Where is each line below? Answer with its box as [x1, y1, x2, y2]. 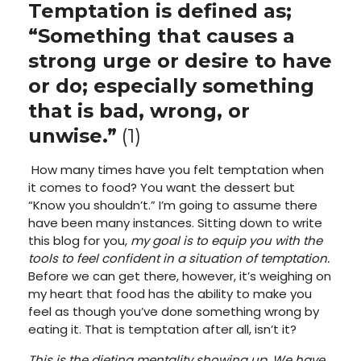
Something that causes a [38, 23, 295, 48]
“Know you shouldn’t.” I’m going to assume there [28, 196, 317, 214]
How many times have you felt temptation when [31, 160, 324, 178]
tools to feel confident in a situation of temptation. [28, 249, 330, 267]
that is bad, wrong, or [28, 98, 250, 122]
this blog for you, [28, 231, 131, 249]
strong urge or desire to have [28, 48, 332, 73]
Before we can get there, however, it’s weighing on [28, 267, 331, 284]
